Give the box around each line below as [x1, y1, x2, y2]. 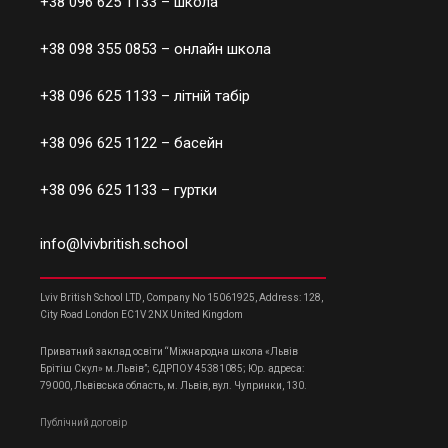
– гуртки [157, 181, 217, 200]
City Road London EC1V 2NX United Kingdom [40, 309, 243, 321]
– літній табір [157, 87, 250, 106]
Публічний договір [40, 417, 127, 429]
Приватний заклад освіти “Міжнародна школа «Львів [40, 346, 298, 358]
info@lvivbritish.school [40, 235, 188, 254]
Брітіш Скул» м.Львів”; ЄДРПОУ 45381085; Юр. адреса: [40, 363, 304, 375]
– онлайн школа [161, 40, 271, 59]
